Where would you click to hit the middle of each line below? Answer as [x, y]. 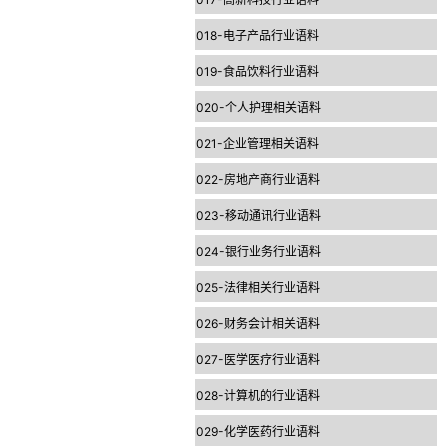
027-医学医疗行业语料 [258, 359]
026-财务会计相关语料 [258, 323]
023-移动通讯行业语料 [258, 215]
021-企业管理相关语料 [257, 143]
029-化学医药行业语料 [258, 431]
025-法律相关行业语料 [258, 287]
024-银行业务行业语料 [258, 251]
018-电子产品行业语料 [257, 35]
